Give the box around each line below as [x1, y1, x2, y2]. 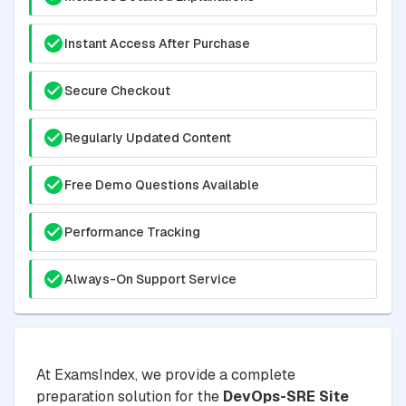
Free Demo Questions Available [64, 176, 259, 193]
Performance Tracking [64, 223, 200, 240]
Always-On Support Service [64, 270, 237, 287]
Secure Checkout [64, 82, 170, 99]
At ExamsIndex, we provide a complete [36, 364, 295, 384]
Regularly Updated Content [64, 129, 231, 146]
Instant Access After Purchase [64, 34, 250, 52]
